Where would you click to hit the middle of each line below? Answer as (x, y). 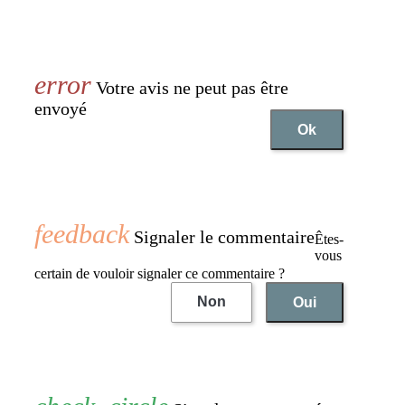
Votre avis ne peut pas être (190, 87)
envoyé (61, 108)
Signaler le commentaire (222, 236)
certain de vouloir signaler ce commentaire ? (160, 273)
